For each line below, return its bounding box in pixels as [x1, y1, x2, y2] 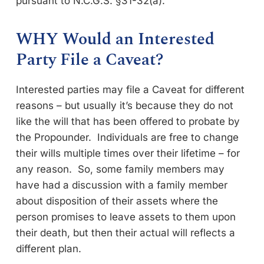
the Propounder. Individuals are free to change [16, 131, 239, 143]
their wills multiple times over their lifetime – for [16, 147, 240, 159]
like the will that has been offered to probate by [16, 115, 240, 127]
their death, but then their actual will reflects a [16, 226, 235, 239]
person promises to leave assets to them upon [16, 210, 236, 223]
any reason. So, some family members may [16, 163, 225, 175]
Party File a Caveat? [16, 47, 163, 72]
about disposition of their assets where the [16, 194, 218, 207]
